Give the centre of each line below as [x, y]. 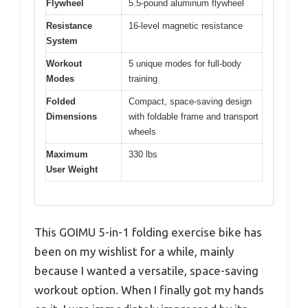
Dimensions [71, 116]
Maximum [67, 154]
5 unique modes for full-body [185, 63]
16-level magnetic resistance [186, 25]
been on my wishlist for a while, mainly [134, 252]
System [62, 41]
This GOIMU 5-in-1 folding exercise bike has [148, 232]
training [143, 78]
